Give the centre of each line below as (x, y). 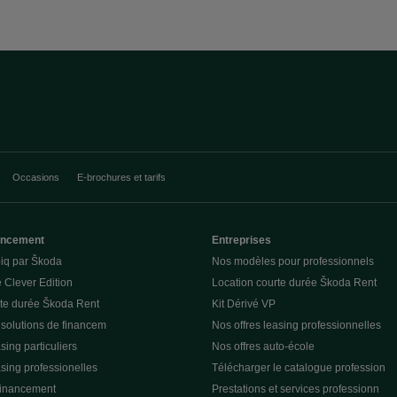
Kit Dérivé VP (244, 304)
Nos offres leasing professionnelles (296, 325)
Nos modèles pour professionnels (293, 261)
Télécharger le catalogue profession (299, 367)
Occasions (36, 177)
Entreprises (241, 240)
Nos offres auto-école (263, 346)
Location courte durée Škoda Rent (294, 282)
